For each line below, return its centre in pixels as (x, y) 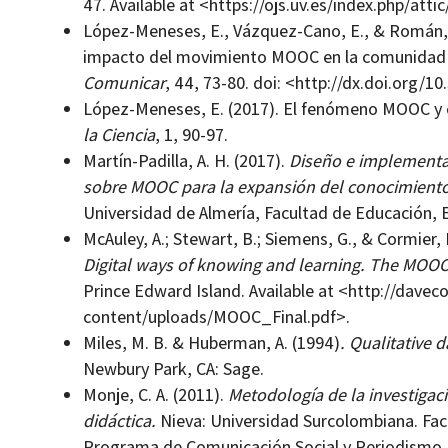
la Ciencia (118, 135)
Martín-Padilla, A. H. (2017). (185, 161)
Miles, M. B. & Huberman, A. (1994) (211, 343)
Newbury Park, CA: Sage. (173, 369)
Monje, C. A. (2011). (155, 395)
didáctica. (119, 421)
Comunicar (123, 83)
